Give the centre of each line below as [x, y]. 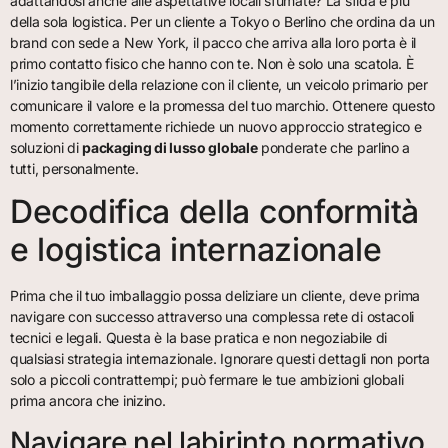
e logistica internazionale [196, 250]
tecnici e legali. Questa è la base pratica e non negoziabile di [199, 338]
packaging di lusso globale [170, 147]
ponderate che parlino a [334, 147]
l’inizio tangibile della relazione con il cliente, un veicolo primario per [219, 84]
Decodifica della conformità [214, 212]
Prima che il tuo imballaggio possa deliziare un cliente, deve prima [215, 296]
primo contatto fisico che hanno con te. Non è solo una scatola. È [212, 63]
